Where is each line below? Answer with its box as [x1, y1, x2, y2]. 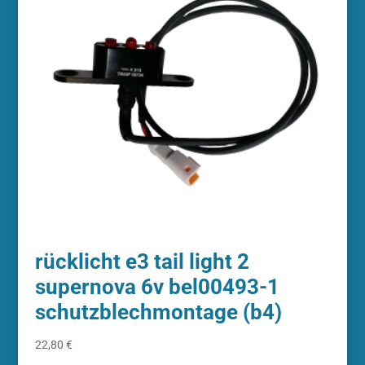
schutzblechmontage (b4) [34, 299, 282, 324]
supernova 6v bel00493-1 [34, 274, 279, 299]
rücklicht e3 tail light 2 [34, 248, 249, 274]
